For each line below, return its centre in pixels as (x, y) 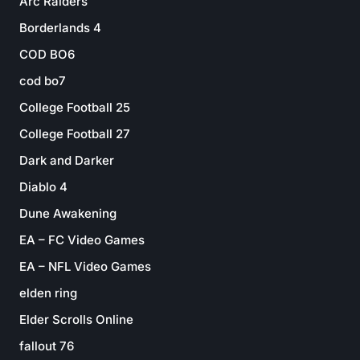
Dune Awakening (68, 213)
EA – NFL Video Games (85, 266)
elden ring (48, 293)
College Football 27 (75, 134)
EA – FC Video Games (82, 240)
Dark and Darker (67, 160)
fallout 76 (47, 346)
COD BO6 (47, 54)
